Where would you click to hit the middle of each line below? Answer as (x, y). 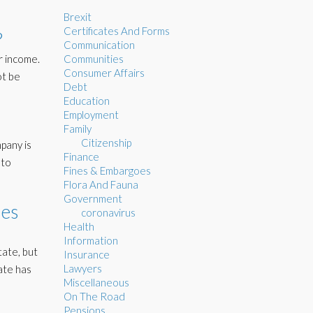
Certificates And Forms (117, 31)
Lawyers (83, 268)
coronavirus (108, 212)
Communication (99, 45)
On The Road (94, 296)
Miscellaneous (96, 282)
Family (78, 129)
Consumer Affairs (104, 73)
